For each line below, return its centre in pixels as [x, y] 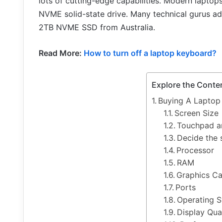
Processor [195, 150]
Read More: [61, 53]
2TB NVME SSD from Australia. [97, 28]
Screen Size [196, 113]
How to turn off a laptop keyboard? [150, 53]
